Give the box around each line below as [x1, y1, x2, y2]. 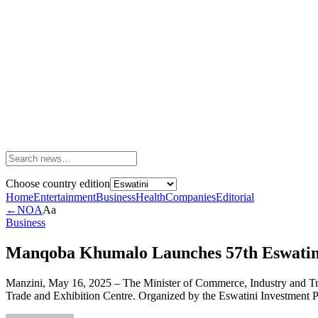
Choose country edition [6, 177, 110, 190]
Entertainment [33, 191, 96, 203]
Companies [165, 191, 216, 203]
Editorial [216, 191, 254, 203]
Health [136, 191, 165, 203]
